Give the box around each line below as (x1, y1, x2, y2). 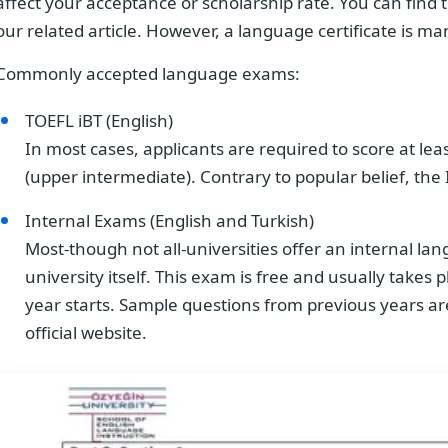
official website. (25, 321, 147, 345)
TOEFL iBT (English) (25, 109, 173, 133)
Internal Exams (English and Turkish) (25, 209, 314, 233)
